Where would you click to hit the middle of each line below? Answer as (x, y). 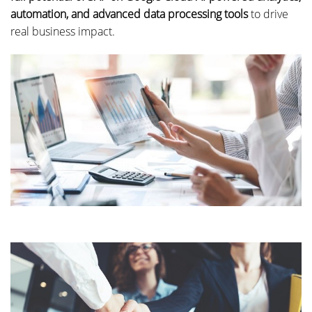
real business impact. (63, 31)
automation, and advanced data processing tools (129, 14)
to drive (268, 14)
